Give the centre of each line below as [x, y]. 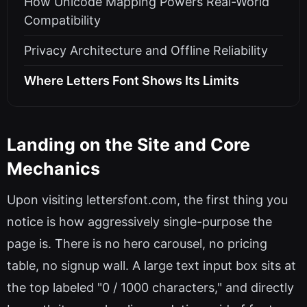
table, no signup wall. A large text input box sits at [151, 266]
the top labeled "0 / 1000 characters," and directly [150, 288]
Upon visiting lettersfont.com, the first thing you [147, 200]
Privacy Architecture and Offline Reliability [146, 51]
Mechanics [53, 168]
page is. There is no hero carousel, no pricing [137, 244]
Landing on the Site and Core [128, 144]
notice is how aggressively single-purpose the [139, 222]
